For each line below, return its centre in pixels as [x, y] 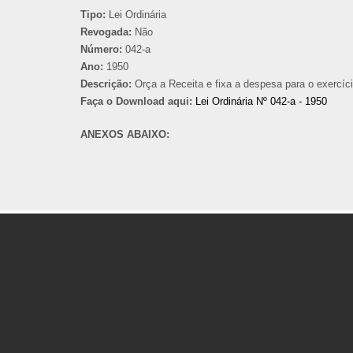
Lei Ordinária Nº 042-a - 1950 [261, 101]
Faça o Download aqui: [136, 101]
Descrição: [106, 84]
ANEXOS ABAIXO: [126, 134]
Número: [101, 49]
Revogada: [106, 32]
